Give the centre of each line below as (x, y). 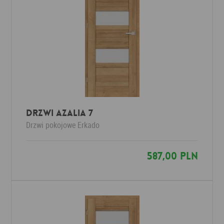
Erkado (89, 125)
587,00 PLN (172, 156)
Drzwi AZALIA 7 (60, 113)
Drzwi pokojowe (51, 125)
